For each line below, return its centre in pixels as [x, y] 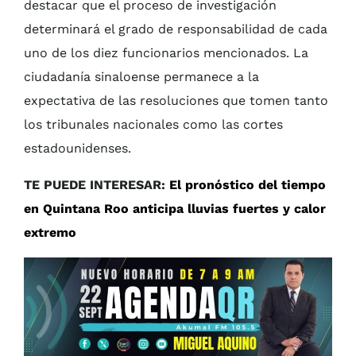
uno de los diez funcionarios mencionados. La [166, 53]
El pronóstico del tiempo [248, 185]
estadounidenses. [77, 149]
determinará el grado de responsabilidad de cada [176, 29]
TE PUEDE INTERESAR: [97, 185]
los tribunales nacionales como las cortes [153, 125]
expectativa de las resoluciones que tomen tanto [176, 101]
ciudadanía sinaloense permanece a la [141, 77]
